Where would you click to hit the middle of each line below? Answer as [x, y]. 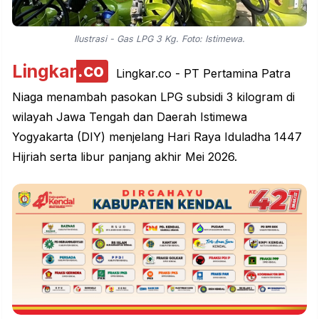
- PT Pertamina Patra [231, 73]
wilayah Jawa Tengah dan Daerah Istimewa [130, 116]
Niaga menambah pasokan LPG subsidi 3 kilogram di [153, 96]
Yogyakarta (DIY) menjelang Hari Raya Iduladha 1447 [157, 136]
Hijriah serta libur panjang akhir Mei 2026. [125, 156]
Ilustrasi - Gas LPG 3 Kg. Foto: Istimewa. [159, 38]
